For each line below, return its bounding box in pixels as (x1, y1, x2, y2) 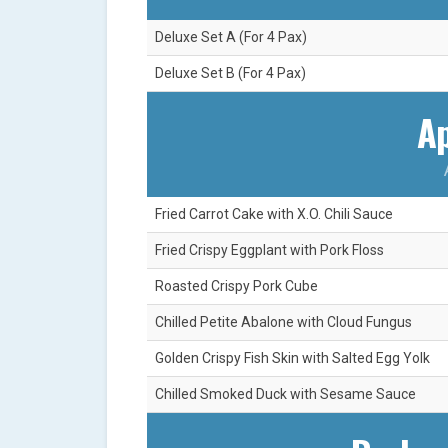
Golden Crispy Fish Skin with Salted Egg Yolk (155, 350, 430, 367)
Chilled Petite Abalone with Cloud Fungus (155, 314, 412, 331)
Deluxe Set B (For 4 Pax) (155, 65, 306, 82)
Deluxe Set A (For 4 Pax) (155, 29, 307, 46)
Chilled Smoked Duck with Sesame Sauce (155, 386, 416, 403)
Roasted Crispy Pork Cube (155, 278, 318, 295)
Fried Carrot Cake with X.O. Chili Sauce (155, 206, 393, 223)
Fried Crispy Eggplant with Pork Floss (155, 242, 384, 259)
